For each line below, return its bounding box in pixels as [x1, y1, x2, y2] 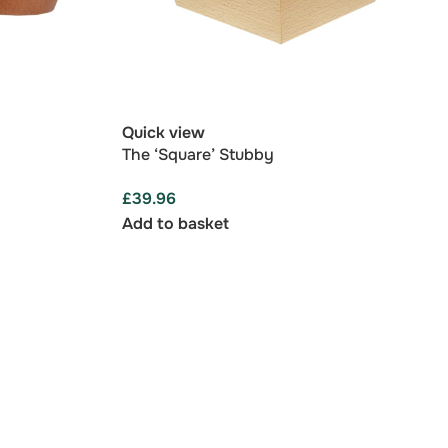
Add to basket [122, 213, 229, 235]
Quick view [122, 121, 205, 143]
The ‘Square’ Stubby [122, 144, 274, 166]
